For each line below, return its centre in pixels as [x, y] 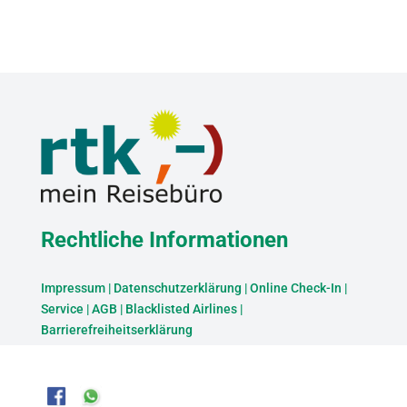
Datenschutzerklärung [177, 288]
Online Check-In [295, 288]
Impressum [73, 288]
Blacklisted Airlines [181, 309]
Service [62, 309]
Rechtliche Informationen [164, 240]
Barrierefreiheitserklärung [116, 330]
